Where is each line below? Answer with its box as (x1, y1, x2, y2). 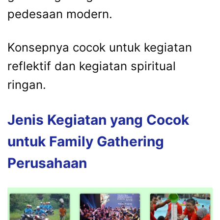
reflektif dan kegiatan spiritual (7, 59, 176, 74)
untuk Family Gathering (7, 133, 164, 150)
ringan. (7, 78, 46, 92)
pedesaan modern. (7, 7, 112, 22)
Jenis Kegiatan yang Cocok (7, 111, 189, 129)
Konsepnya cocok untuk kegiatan (7, 40, 192, 55)
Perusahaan (7, 155, 87, 172)
